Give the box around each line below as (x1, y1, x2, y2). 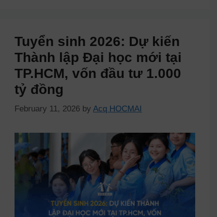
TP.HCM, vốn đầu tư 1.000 (15, 66, 181, 81)
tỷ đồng (15, 82, 63, 97)
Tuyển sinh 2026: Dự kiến (15, 34, 180, 49)
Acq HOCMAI (93, 104, 142, 113)
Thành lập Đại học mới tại (15, 50, 182, 65)
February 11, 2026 (15, 104, 80, 113)
